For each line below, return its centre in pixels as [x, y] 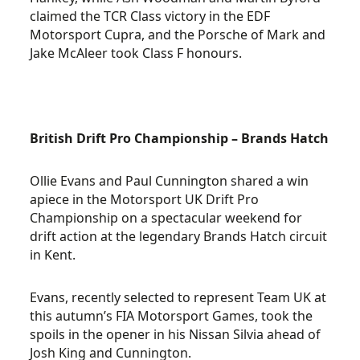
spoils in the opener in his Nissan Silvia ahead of [176, 334]
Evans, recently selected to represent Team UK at [178, 297]
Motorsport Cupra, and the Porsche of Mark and [178, 35]
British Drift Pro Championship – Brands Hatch [180, 138]
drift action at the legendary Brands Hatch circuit [179, 236]
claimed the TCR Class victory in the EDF [150, 16]
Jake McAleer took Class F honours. [136, 53]
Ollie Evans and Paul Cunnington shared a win [170, 181]
